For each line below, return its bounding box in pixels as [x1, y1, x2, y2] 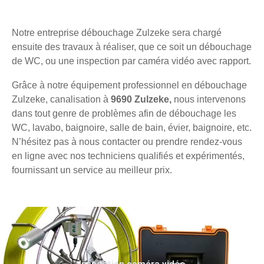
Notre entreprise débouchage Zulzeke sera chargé [12, 27, 222, 38]
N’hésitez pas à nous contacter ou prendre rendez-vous [12, 136, 242, 147]
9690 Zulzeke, [111, 94, 174, 104]
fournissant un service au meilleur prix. [12, 164, 172, 175]
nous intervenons [174, 94, 246, 104]
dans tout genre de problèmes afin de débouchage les [12, 108, 236, 118]
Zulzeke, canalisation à [12, 94, 111, 104]
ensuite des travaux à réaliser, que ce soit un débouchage [12, 41, 252, 52]
